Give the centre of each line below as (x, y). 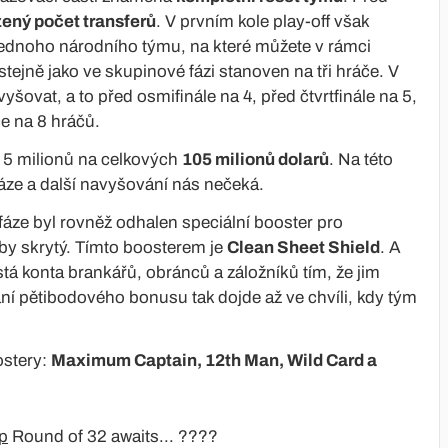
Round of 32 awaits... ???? (113, 436)
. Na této (361, 159)
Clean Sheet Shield (303, 247)
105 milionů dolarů (255, 159)
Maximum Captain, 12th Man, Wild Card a (214, 360)
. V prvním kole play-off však (262, 21)
